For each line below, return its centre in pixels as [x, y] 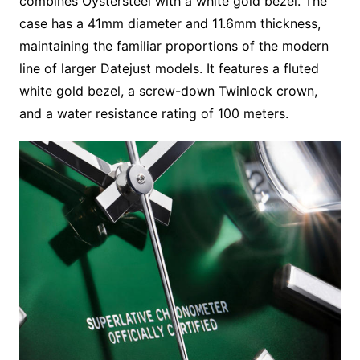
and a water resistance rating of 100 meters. [153, 113]
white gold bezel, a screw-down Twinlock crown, [168, 90]
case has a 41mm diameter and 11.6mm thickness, [170, 23]
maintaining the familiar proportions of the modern [174, 45]
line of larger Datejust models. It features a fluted [169, 68]
